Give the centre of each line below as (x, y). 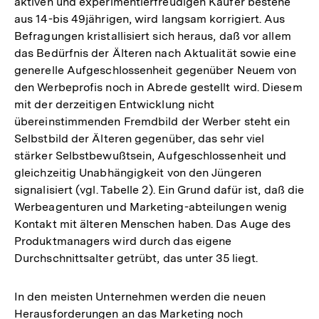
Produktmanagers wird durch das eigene (123, 241)
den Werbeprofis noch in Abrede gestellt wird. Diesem (158, 88)
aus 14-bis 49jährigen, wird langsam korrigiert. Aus (150, 19)
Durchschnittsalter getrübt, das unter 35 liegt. (136, 258)
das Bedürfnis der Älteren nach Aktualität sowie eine (155, 53)
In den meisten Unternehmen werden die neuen (140, 297)
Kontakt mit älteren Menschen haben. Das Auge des (153, 224)
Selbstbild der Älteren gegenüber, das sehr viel (140, 139)
